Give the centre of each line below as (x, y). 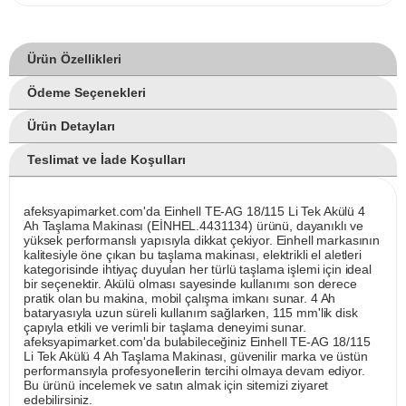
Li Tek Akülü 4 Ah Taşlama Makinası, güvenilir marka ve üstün (196, 357)
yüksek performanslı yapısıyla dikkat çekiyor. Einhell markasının (202, 241)
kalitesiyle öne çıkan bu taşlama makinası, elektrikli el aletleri (193, 255)
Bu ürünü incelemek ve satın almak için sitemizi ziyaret (176, 386)
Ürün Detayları (71, 126)
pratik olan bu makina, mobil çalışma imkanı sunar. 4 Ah (180, 299)
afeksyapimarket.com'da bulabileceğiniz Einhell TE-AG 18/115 (197, 342)
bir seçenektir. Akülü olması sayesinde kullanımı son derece (190, 284)
